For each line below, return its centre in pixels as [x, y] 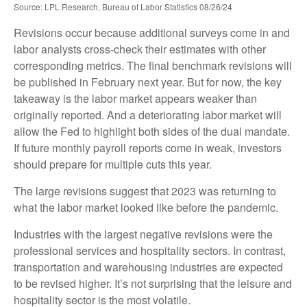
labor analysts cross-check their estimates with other [140, 49]
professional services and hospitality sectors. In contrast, [150, 250]
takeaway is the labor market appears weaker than [135, 98]
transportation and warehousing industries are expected [148, 267]
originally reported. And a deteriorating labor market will [148, 114]
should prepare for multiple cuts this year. [113, 164]
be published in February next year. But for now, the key [148, 82]
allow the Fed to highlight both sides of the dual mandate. [152, 131]
